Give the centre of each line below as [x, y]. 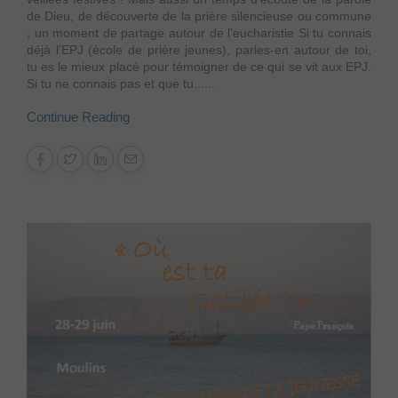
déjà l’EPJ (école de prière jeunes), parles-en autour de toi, [199, 50]
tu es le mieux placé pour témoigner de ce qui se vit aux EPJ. [199, 67]
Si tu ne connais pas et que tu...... [121, 84]
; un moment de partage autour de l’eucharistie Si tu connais [199, 33]
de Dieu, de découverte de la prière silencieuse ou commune [199, 16]
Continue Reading [78, 117]
